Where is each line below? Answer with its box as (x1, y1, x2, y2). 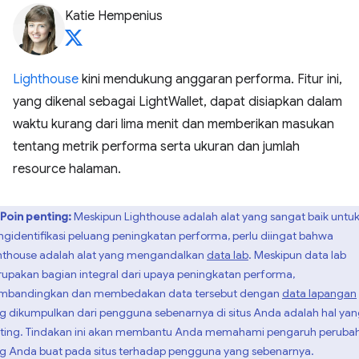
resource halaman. (13, 161, 121, 177)
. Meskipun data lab (248, 248, 346, 262)
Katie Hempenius (65, 8, 163, 24)
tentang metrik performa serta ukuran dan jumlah (13, 139, 300, 155)
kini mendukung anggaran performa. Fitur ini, (79, 71, 342, 87)
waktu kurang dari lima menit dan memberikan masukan (13, 116, 334, 132)
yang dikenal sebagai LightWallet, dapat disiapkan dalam (13, 94, 342, 110)
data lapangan (282, 286, 357, 301)
